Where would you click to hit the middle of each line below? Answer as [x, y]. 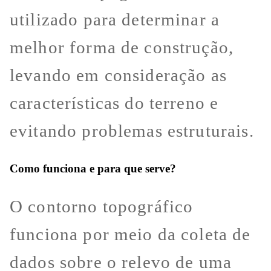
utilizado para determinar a [115, 19]
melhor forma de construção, [122, 47]
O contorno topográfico [102, 207]
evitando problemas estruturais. [132, 130]
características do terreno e [114, 103]
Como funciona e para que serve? [93, 168]
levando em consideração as [118, 75]
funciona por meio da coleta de [130, 234]
